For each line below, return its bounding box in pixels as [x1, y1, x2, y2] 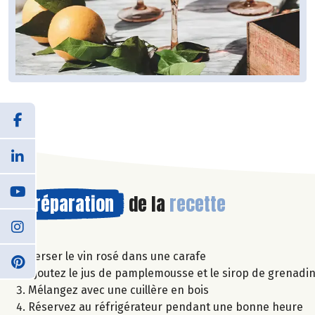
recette [169, 189, 226, 218]
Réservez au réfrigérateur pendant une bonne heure [28, 300, 303, 314]
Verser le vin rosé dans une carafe [28, 249, 206, 263]
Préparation [25, 189, 114, 218]
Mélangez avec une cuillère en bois [28, 283, 209, 297]
